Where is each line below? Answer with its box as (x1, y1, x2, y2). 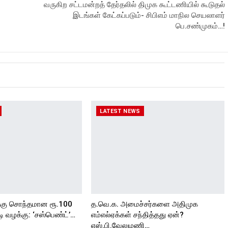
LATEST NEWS (100, 108, 140, 115)
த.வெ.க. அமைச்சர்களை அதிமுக (91, 199, 198, 209)
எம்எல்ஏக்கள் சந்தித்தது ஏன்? (91, 210, 184, 220)
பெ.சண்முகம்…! (176, 21, 225, 31)
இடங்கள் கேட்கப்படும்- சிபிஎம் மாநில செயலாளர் (73, 10, 225, 20)
